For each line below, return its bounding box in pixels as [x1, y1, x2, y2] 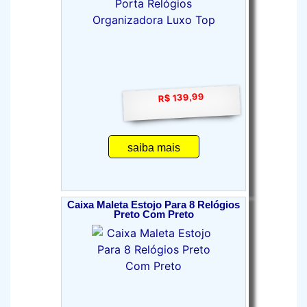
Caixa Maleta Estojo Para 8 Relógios [67, 199, 240, 210]
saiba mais [127, 142, 180, 153]
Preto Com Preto [113, 209, 194, 220]
